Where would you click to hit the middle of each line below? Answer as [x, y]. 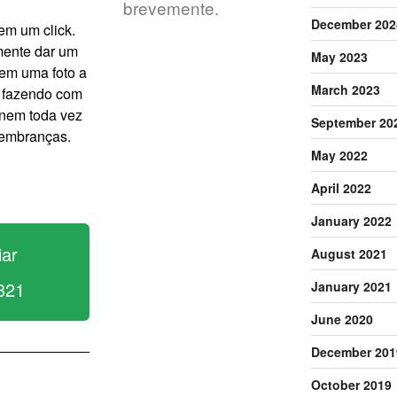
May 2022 [339, 155]
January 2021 [351, 286]
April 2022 [341, 187]
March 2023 [345, 89]
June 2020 [342, 319]
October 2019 [351, 384]
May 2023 [339, 56]
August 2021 [349, 253]
